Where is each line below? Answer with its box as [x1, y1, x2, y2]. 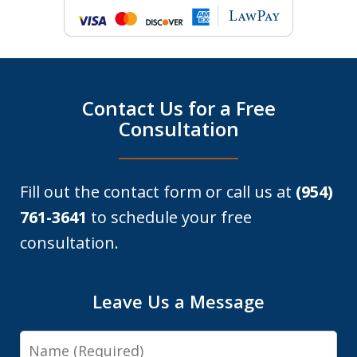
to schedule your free [87, 206, 252, 229]
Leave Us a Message [92, 289, 265, 314]
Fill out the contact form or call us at [20, 181, 296, 203]
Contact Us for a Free [81, 95, 276, 122]
